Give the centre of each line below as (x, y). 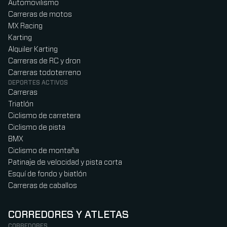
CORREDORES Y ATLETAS (68, 215)
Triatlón (21, 104)
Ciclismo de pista (37, 128)
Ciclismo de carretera (44, 116)
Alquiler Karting (33, 50)
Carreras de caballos (43, 186)
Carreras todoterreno (45, 73)
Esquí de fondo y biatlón (47, 174)
